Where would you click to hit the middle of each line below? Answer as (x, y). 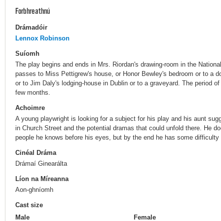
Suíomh (27, 53)
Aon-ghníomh (34, 190)
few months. (33, 92)
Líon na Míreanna (42, 179)
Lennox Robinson (42, 38)
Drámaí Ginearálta (41, 163)
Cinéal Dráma (36, 153)
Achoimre (30, 108)
